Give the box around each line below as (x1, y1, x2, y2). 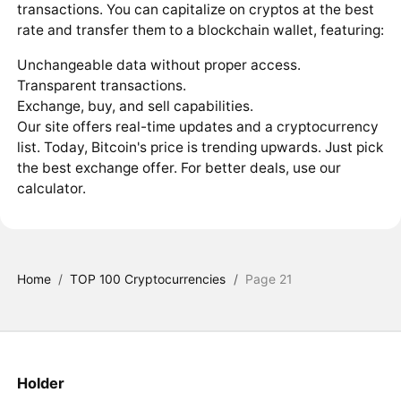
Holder (16, 373, 64, 392)
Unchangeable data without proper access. (16, 55, 301, 73)
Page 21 (245, 271, 293, 287)
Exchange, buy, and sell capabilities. (16, 97, 253, 115)
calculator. (16, 179, 86, 197)
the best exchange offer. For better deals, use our (16, 158, 341, 176)
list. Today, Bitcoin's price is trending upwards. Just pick (16, 138, 383, 156)
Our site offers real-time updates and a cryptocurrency (16, 117, 379, 135)
